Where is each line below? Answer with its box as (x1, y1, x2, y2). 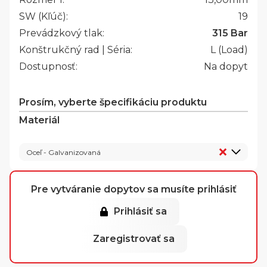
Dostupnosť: (19, 61, 77, 73)
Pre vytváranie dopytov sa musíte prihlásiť (30, 184, 237, 195)
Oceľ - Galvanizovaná (26, 147, 101, 157)
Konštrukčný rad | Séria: (19, 44, 132, 56)
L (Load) (210, 44, 248, 56)
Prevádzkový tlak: (19, 27, 104, 39)
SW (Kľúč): (19, 11, 68, 23)
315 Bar (212, 27, 248, 39)
